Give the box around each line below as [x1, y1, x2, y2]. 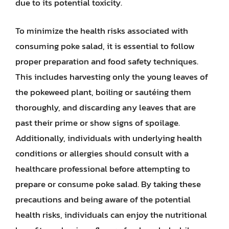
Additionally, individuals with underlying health [15, 131, 202, 145]
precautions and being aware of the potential [15, 193, 191, 206]
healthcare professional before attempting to [15, 162, 190, 175]
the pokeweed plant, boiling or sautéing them [15, 85, 191, 99]
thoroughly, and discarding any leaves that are [15, 101, 196, 114]
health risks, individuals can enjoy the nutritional [15, 208, 207, 221]
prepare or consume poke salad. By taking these [15, 177, 201, 191]
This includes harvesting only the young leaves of [15, 70, 208, 83]
